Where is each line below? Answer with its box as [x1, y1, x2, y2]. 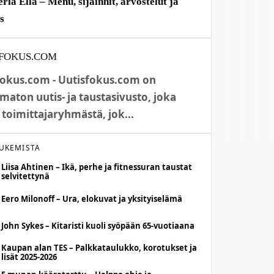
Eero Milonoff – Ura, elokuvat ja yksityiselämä [1, 193, 183, 204]
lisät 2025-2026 [1, 251, 57, 262]
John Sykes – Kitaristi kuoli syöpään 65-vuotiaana [1, 220, 195, 231]
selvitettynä [1, 171, 50, 182]
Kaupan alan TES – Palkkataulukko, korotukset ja [1, 242, 198, 253]
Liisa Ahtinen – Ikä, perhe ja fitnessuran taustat [1, 161, 193, 172]
